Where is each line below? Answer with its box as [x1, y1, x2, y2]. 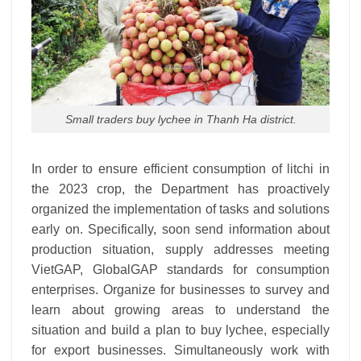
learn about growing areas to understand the [31, 303, 330, 317]
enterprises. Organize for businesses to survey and [31, 283, 330, 297]
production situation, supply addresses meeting [31, 243, 330, 257]
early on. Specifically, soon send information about [31, 222, 330, 237]
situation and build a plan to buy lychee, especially [31, 323, 330, 338]
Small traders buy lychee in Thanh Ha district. [64, 112, 297, 126]
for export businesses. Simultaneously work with [31, 343, 330, 358]
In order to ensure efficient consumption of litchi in [31, 162, 330, 176]
